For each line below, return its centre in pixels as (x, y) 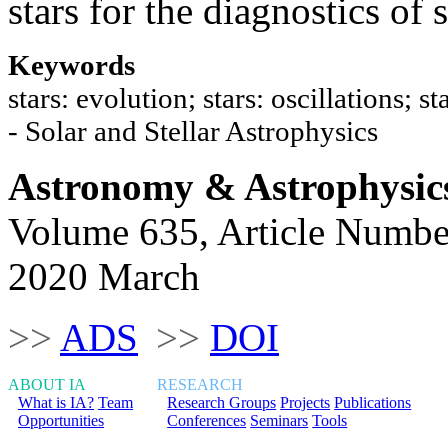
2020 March (104, 276)
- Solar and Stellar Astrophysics (193, 130)
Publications (373, 402)
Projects (305, 402)
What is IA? (56, 402)
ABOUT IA (47, 384)
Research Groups (222, 402)
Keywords (71, 64)
